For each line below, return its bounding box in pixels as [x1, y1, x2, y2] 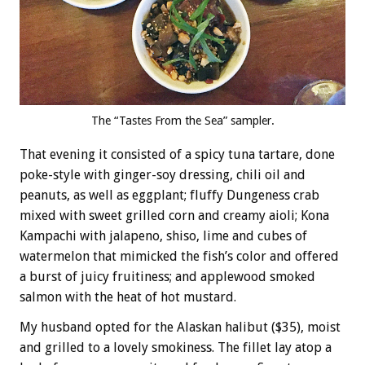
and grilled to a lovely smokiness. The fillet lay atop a [20, 339, 332, 355]
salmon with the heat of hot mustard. [20, 288, 236, 305]
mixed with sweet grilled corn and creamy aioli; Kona [20, 207, 329, 223]
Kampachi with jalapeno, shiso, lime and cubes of [20, 227, 307, 244]
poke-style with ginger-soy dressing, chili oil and [20, 166, 306, 182]
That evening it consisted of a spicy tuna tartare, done [20, 146, 335, 162]
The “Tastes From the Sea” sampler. [90, 113, 275, 127]
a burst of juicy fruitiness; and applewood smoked [20, 268, 315, 284]
